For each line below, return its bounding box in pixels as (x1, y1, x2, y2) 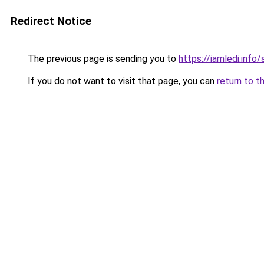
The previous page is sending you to (25, 53, 179, 64)
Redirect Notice (11, 14, 91, 28)
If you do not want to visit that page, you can (25, 75, 217, 87)
